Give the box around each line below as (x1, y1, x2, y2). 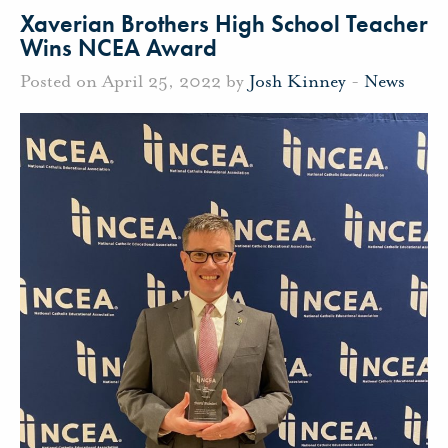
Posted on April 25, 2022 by (20, 69, 249, 92)
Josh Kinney (249, 69, 346, 92)
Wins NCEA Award (20, 32, 217, 63)
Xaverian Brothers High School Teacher (20, 8, 428, 39)
